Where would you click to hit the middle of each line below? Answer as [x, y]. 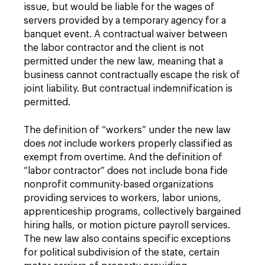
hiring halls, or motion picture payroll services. [127, 226]
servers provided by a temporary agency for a [125, 21]
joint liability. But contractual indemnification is [128, 89]
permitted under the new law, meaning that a [123, 62]
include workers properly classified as [147, 144]
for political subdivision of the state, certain [122, 253]
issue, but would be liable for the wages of [119, 7]
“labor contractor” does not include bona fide [126, 171]
